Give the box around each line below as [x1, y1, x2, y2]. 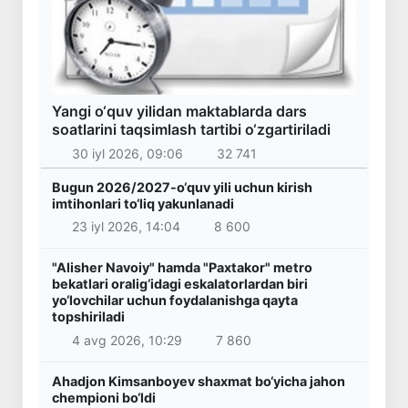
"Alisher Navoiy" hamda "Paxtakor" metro [52, 260, 312, 276]
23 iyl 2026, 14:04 [71, 219, 180, 235]
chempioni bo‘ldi [52, 389, 156, 405]
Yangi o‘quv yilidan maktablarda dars [52, 102, 307, 121]
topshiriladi [52, 309, 125, 325]
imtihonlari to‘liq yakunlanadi [52, 195, 234, 211]
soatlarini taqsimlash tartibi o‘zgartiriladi [52, 120, 331, 139]
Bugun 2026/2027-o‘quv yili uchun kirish [52, 178, 312, 195]
